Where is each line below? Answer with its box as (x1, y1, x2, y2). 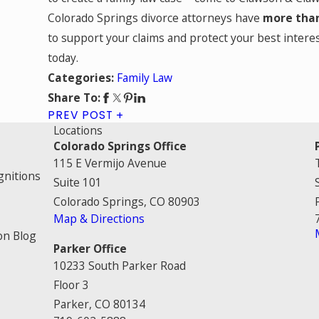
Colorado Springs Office (53, 138, 187, 155)
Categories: (48, 70, 117, 86)
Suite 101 (53, 174, 102, 191)
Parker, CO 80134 (53, 296, 145, 313)
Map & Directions (53, 211, 145, 227)
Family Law (117, 69, 173, 85)
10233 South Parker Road (53, 258, 186, 274)
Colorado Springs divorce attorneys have (48, 10, 263, 26)
